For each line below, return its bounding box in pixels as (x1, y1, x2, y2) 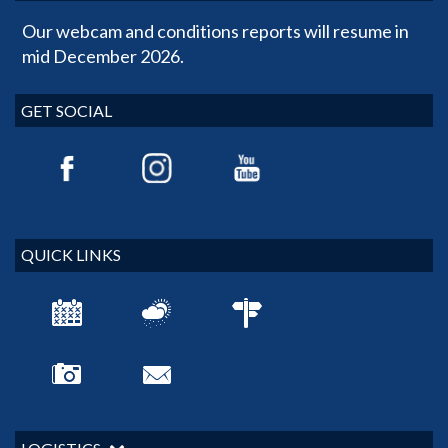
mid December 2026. (22, 45, 184, 68)
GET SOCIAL (21, 100, 113, 120)
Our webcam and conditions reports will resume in (22, 20, 409, 43)
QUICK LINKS (21, 245, 122, 265)
